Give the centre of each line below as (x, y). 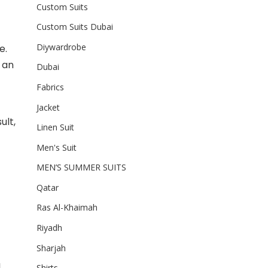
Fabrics (50, 87)
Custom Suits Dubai (74, 27)
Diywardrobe (61, 47)
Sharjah (51, 248)
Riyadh (49, 228)
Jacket (48, 107)
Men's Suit (56, 147)
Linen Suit (55, 127)
